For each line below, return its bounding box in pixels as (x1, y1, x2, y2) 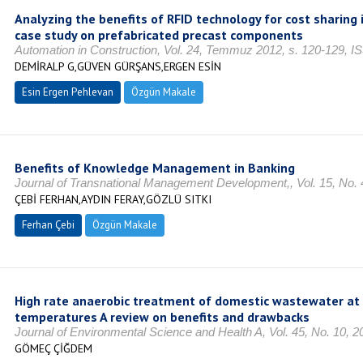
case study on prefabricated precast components (14, 27, 303, 43)
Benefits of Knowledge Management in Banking (14, 160, 295, 176)
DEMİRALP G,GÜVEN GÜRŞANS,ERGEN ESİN (14, 59, 221, 74)
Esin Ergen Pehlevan (21, 85, 113, 99)
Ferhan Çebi (21, 218, 75, 232)
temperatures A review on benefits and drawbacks (14, 309, 310, 325)
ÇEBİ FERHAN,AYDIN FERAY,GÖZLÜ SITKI (14, 192, 211, 207)
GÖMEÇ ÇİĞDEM (14, 341, 92, 356)
